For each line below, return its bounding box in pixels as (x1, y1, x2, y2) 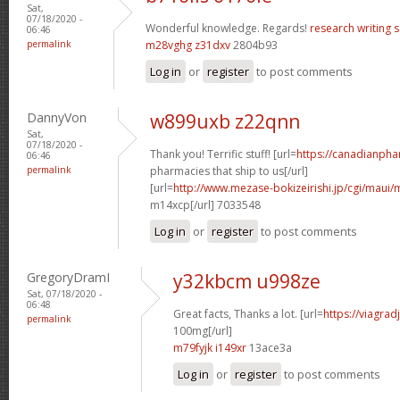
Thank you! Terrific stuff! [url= (150, 146, 296, 162)
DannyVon (27, 108, 87, 126)
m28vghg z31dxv (146, 37, 230, 53)
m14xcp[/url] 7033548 (150, 196, 261, 212)
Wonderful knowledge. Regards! (146, 20, 310, 36)
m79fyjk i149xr (173, 339, 246, 355)
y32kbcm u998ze (173, 268, 321, 294)
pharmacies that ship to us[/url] (150, 162, 308, 179)
